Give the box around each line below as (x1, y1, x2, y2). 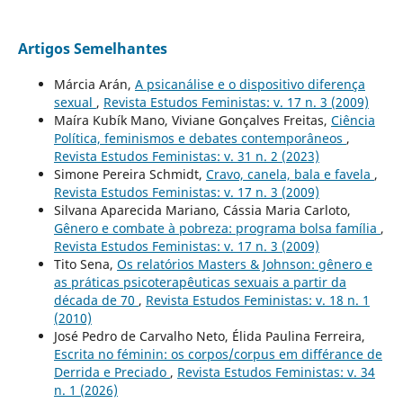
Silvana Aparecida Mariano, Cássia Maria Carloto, (53, 201, 351, 219)
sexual (53, 93, 96, 111)
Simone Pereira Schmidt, (53, 165, 206, 183)
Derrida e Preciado (53, 363, 170, 381)
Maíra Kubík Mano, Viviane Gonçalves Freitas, (53, 111, 331, 129)
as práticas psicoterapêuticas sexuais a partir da (53, 273, 346, 291)
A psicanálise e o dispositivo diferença (134, 75, 365, 93)
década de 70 (53, 291, 139, 309)
